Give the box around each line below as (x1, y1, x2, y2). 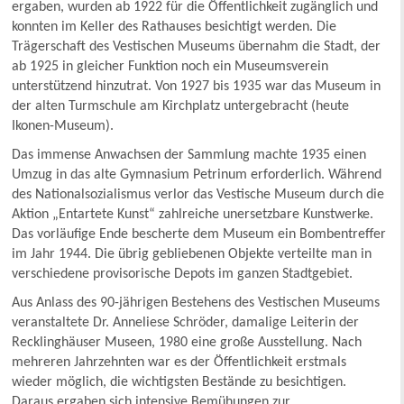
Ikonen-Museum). (12, 118, 115, 133)
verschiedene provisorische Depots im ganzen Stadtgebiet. (12, 266, 353, 281)
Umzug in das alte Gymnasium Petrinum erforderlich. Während (12, 167, 382, 182)
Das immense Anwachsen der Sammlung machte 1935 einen (12, 147, 367, 162)
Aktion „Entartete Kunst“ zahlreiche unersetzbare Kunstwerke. (12, 207, 374, 222)
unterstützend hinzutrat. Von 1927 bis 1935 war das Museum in (12, 78, 381, 94)
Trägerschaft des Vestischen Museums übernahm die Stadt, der (12, 39, 381, 54)
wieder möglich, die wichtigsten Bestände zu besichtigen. (12, 374, 347, 390)
